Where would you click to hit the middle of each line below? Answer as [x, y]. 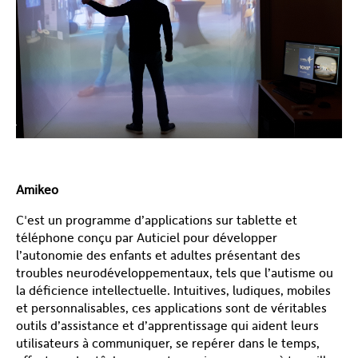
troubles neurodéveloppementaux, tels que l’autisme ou [175, 272]
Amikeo [37, 189]
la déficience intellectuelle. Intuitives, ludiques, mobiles [173, 290]
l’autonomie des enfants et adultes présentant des [158, 255]
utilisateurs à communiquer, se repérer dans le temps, [168, 343]
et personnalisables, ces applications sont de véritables [171, 308]
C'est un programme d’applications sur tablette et [157, 220]
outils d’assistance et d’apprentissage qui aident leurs [167, 325]
